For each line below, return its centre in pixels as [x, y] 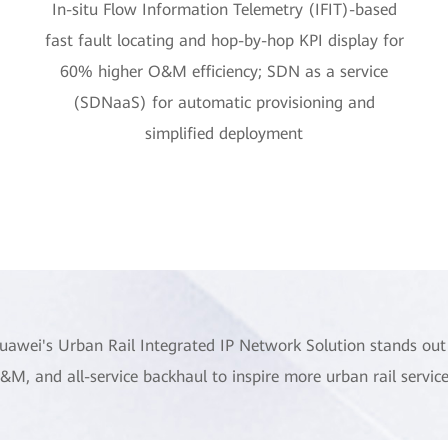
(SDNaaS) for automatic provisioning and [224, 102]
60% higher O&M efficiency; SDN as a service [224, 71]
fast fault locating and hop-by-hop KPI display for [224, 40]
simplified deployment [224, 133]
